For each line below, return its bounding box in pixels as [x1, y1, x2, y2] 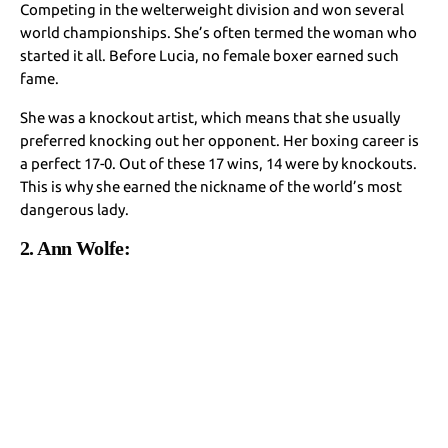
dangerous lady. [20, 200, 130, 218]
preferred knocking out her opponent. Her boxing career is [20, 131, 420, 149]
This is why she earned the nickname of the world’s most [20, 177, 403, 195]
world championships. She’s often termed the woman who [20, 23, 418, 41]
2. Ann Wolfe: [20, 236, 135, 259]
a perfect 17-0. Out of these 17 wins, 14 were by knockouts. [20, 154, 418, 172]
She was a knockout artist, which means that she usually [20, 108, 401, 126]
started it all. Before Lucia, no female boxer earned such [20, 46, 400, 64]
